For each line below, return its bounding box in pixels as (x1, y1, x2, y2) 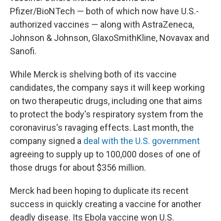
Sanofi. (10, 45, 37, 56)
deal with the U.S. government (83, 135, 200, 146)
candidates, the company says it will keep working (10, 82, 205, 93)
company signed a (10, 135, 83, 146)
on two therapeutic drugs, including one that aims (10, 95, 202, 106)
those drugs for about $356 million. (10, 162, 146, 173)
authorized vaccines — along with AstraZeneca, (10, 19, 194, 30)
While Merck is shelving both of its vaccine (10, 69, 177, 79)
